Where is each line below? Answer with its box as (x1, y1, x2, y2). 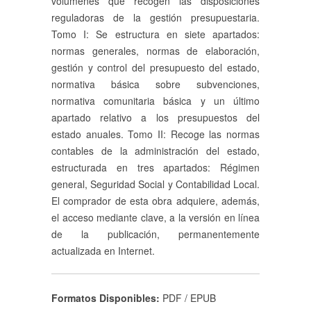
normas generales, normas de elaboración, (51, 44, 260, 58)
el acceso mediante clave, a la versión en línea (51, 210, 260, 224)
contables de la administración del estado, (51, 144, 260, 158)
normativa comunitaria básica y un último (51, 94, 260, 108)
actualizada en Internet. (51, 244, 155, 258)
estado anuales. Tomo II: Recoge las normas (51, 127, 260, 141)
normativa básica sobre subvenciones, (51, 77, 260, 91)
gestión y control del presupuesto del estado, (51, 60, 260, 74)
